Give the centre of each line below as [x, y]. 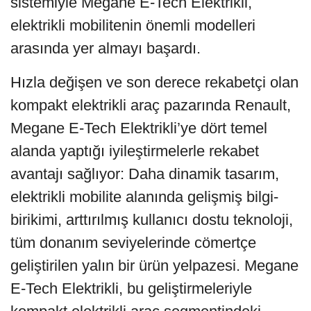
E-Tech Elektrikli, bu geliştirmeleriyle [131, 288]
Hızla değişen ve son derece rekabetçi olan [154, 82]
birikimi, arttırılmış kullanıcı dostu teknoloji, [152, 219]
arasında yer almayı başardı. [108, 48]
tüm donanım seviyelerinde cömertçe [133, 242]
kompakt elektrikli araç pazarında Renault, [151, 105]
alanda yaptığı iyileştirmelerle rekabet [135, 151]
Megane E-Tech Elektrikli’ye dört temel [139, 128]
